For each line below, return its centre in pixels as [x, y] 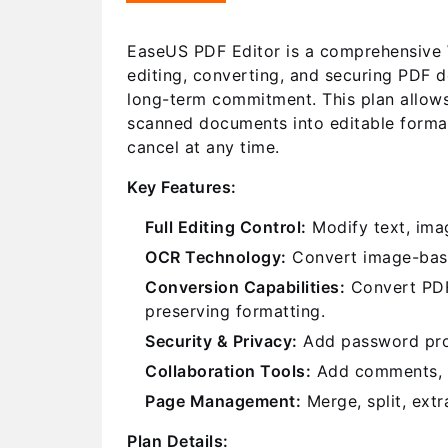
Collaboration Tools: [228, 371]
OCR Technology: [216, 257]
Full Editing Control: [226, 227]
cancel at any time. [203, 147]
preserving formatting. [235, 311]
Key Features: [182, 187]
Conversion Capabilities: [245, 287]
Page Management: [223, 401]
